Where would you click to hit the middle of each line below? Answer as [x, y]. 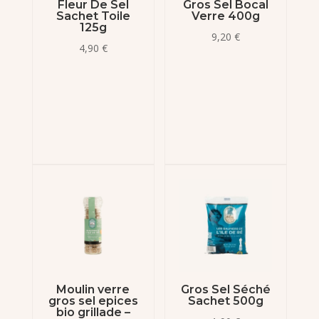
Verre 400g [226, 16]
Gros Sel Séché [226, 289]
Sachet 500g [226, 300]
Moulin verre [93, 289]
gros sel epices [93, 300]
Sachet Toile [93, 16]
